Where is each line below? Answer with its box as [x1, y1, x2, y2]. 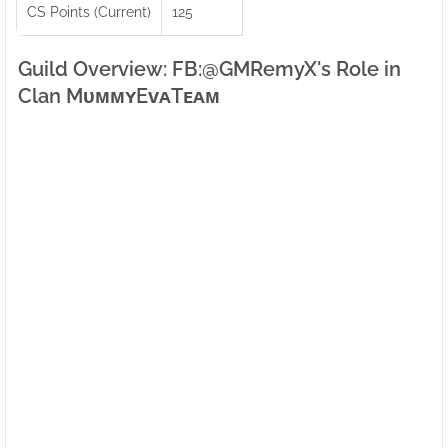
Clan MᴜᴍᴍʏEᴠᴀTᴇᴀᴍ [18, 83, 220, 108]
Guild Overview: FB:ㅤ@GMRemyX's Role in [18, 56, 401, 81]
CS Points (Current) [27, 2, 151, 20]
